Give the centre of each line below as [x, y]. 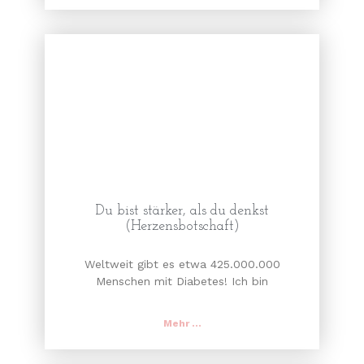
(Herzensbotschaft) [182, 227]
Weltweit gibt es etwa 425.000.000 [182, 264]
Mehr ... [182, 324]
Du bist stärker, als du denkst [182, 211]
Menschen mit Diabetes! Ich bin [182, 282]
